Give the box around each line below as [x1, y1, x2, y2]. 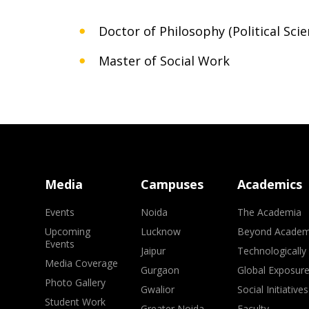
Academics [237, 176, 302, 192]
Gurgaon [141, 263, 180, 277]
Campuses [141, 176, 204, 192]
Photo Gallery [45, 276, 106, 289]
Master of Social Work [99, 52, 230, 69]
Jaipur [141, 244, 166, 257]
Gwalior [141, 283, 175, 296]
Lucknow [141, 225, 181, 238]
